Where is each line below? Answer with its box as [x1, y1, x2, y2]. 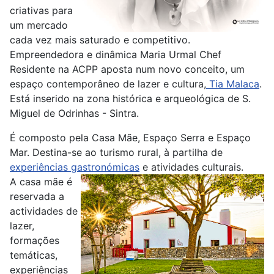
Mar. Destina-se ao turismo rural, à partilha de [10, 146, 223, 158]
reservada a [10, 190, 64, 202]
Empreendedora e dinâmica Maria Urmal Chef [10, 48, 221, 61]
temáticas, [10, 249, 57, 261]
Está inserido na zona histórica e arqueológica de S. [10, 92, 251, 105]
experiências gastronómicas [10, 161, 139, 173]
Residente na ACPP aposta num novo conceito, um [10, 63, 245, 75]
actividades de [10, 205, 78, 217]
